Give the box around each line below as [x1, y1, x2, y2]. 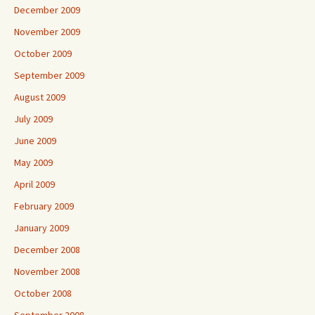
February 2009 [14, 200, 74, 213]
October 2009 [14, 47, 72, 60]
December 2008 [14, 243, 80, 257]
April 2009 [14, 178, 55, 191]
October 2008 [14, 287, 72, 300]
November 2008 [14, 265, 80, 278]
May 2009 [14, 156, 53, 169]
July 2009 [14, 112, 53, 126]
